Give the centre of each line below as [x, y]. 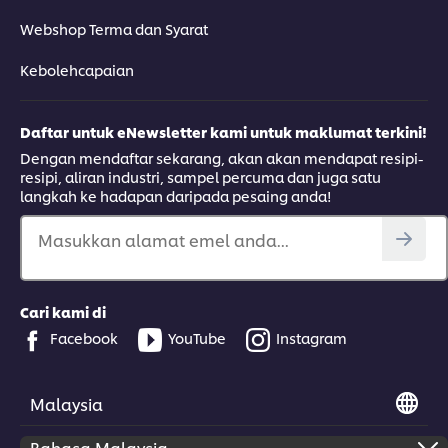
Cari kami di [63, 312]
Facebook [84, 338]
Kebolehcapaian [77, 70]
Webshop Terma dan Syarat [114, 29]
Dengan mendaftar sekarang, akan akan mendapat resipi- [221, 158]
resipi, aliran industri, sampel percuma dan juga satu [200, 177]
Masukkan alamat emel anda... [163, 240]
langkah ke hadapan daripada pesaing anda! [176, 196]
